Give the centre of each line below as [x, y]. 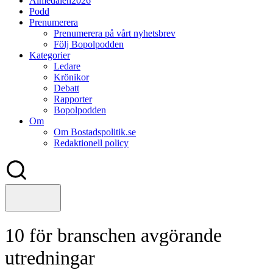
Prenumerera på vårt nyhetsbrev [115, 33]
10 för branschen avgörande [113, 236]
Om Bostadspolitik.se [95, 132]
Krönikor [71, 77]
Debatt [66, 88]
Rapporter [73, 99]
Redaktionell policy [91, 143]
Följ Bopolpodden [89, 44]
